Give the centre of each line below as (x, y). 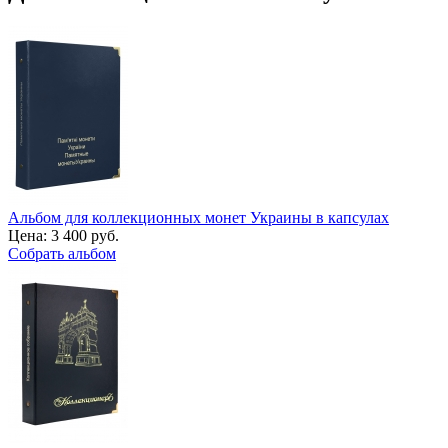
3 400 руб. (85, 235)
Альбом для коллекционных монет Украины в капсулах (198, 217)
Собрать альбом (62, 253)
